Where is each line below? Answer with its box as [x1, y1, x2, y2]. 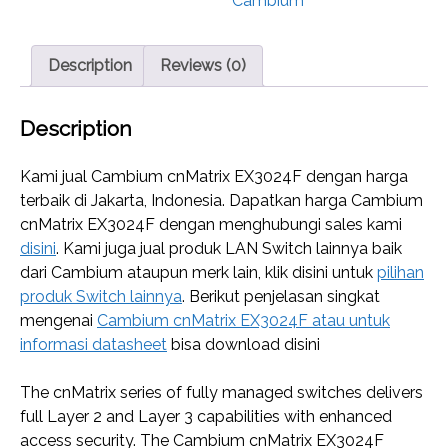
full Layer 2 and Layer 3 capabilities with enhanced [20, 407, 392, 427]
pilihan [377, 263, 424, 283]
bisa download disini [167, 335, 320, 355]
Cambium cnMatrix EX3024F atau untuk [97, 311, 390, 331]
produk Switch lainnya [20, 287, 182, 307]
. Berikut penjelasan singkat [182, 287, 380, 307]
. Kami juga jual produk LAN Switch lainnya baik [56, 239, 402, 259]
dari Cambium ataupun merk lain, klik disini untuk [20, 263, 377, 283]
